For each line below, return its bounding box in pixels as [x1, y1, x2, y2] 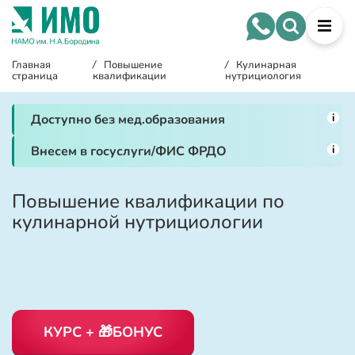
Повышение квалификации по [12, 189, 284, 214]
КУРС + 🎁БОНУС [44, 322, 162, 342]
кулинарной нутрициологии [12, 209, 263, 235]
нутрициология [225, 69, 302, 83]
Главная [12, 58, 51, 72]
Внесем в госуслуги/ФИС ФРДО [31, 143, 227, 160]
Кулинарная [236, 58, 297, 72]
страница [12, 69, 58, 83]
